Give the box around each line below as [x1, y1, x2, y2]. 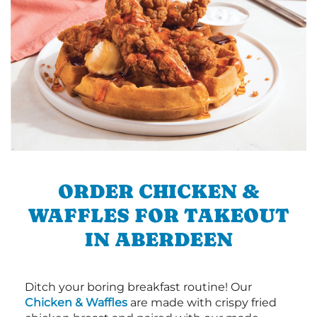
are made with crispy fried [127, 296, 277, 309]
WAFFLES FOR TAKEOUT [28, 204, 289, 226]
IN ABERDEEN [84, 228, 233, 250]
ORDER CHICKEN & [58, 180, 259, 202]
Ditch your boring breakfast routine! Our [25, 280, 252, 294]
